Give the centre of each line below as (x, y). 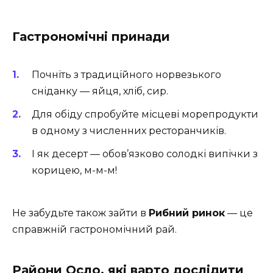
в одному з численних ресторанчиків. (129, 130)
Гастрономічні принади (91, 37)
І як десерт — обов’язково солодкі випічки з (145, 154)
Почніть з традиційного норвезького (126, 74)
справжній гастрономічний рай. (94, 230)
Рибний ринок (187, 213)
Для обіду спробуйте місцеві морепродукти (145, 114)
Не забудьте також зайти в (80, 213)
